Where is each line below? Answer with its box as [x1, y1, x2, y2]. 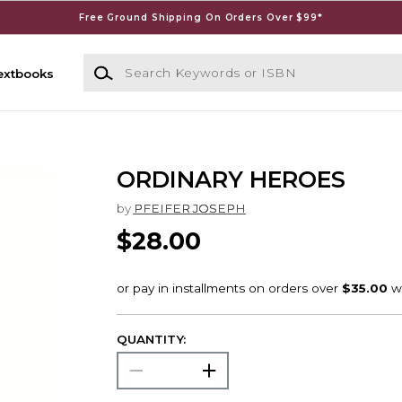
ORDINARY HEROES [116, 166, 345, 194]
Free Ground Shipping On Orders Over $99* [78, 11, 323, 23]
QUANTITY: [116, 332, 186, 347]
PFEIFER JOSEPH [133, 200, 246, 215]
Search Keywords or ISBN [82, 55, 243, 70]
